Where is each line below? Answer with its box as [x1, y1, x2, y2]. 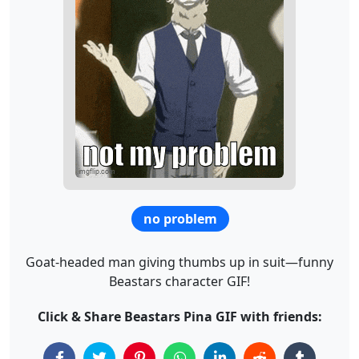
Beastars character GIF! [109, 272, 250, 290]
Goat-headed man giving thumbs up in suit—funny [26, 252, 333, 271]
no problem [143, 209, 217, 228]
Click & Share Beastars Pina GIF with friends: [37, 307, 322, 325]
